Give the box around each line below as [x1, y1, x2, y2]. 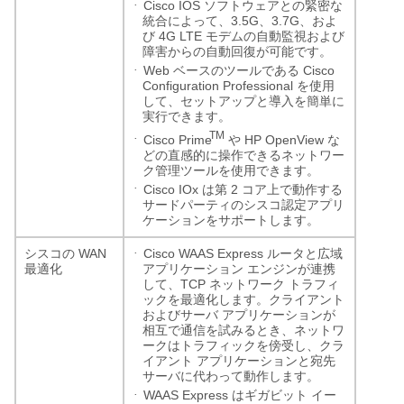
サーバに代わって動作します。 [142, 369, 319, 383]
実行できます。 [142, 109, 231, 124]
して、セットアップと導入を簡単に [142, 94, 344, 108]
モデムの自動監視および [206, 29, 344, 43]
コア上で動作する [242, 182, 343, 197]
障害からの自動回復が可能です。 [142, 44, 332, 59]
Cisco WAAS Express [143, 245, 267, 261]
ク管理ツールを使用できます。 [142, 163, 319, 178]
